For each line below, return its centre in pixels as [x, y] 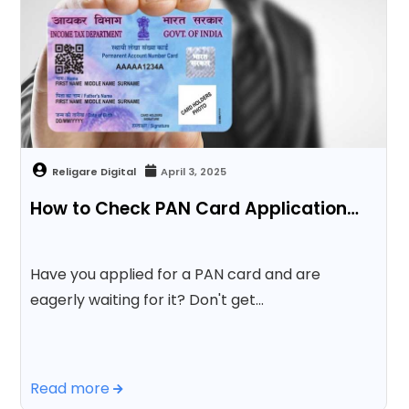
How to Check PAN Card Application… [195, 208]
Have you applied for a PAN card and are [176, 274]
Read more [72, 388]
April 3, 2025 [194, 171]
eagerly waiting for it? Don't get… [147, 299]
